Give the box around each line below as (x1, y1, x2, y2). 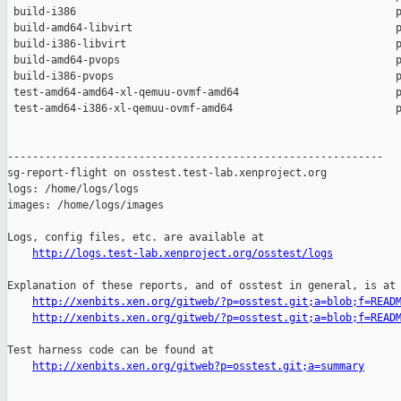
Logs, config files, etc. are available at (7, 231, 264, 244)
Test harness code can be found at (7, 344, 214, 357)
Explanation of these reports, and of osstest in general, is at (7, 279, 396, 293)
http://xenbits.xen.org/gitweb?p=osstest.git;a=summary (32, 360, 364, 373)
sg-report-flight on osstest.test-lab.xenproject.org (7, 166, 327, 180)
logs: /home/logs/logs (7, 183, 139, 196)
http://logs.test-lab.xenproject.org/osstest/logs (32, 247, 333, 260)
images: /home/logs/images (7, 199, 164, 212)
